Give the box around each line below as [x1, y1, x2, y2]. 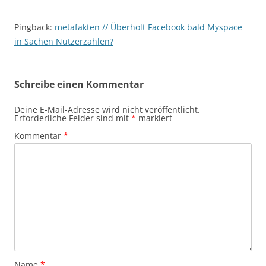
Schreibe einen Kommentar [14, 78, 144, 91]
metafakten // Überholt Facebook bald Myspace [55, 21, 242, 33]
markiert [136, 112, 172, 123]
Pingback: [14, 21, 55, 33]
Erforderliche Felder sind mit [14, 112, 131, 123]
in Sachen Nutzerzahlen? [14, 36, 113, 47]
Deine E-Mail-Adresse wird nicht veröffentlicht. [14, 104, 200, 115]
